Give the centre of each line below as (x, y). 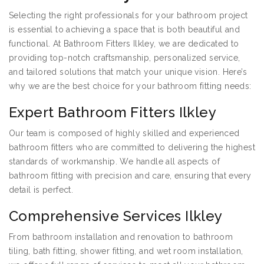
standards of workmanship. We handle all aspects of (114, 162)
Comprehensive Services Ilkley (116, 216)
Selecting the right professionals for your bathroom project (128, 16)
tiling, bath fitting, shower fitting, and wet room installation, (126, 251)
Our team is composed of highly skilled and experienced (124, 133)
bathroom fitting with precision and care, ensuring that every (130, 176)
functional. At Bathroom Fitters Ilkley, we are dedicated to (124, 44)
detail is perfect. (41, 190)
